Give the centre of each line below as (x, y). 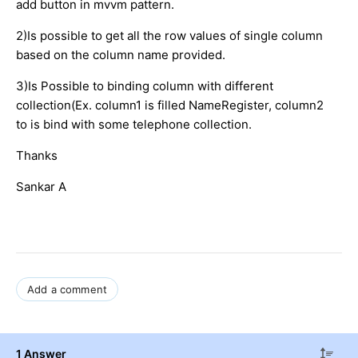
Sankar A (41, 186)
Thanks (37, 155)
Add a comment (68, 289)
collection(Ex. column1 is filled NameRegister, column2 (170, 105)
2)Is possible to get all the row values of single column (169, 35)
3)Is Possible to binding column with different (145, 86)
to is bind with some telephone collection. (134, 124)
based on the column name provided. (121, 54)
